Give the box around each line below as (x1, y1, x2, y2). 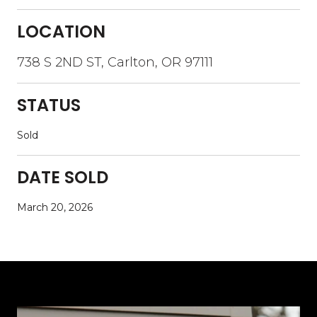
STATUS (17, 93, 81, 117)
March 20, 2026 (17, 200, 93, 214)
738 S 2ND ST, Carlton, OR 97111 (17, 54, 213, 70)
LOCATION (17, 19, 105, 43)
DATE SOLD (17, 165, 108, 189)
